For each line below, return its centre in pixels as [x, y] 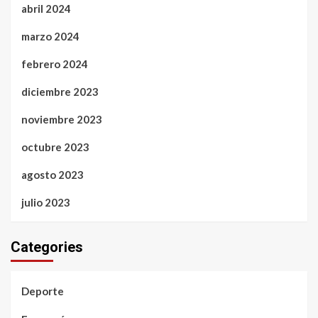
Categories [47, 247]
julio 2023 [46, 202]
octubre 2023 [55, 147]
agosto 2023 [53, 174]
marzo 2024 [50, 36]
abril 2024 [46, 8]
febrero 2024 [55, 64]
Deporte [43, 291]
